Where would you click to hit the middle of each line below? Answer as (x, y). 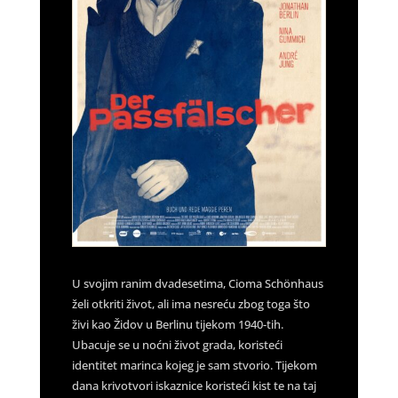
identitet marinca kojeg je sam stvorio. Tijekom (194, 365)
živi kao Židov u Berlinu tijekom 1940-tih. (177, 324)
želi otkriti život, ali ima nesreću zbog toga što (191, 303)
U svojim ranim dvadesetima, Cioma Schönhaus (197, 283)
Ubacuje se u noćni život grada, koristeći (177, 344)
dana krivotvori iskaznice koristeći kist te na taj (194, 385)
